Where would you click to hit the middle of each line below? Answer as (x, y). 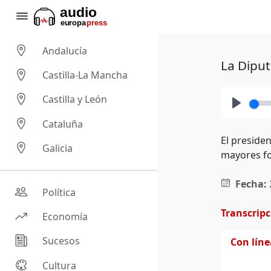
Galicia (58, 149)
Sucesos (61, 241)
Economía (65, 217)
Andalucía (65, 51)
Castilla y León (75, 100)
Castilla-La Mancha (85, 75)
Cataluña (63, 124)
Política (59, 193)
